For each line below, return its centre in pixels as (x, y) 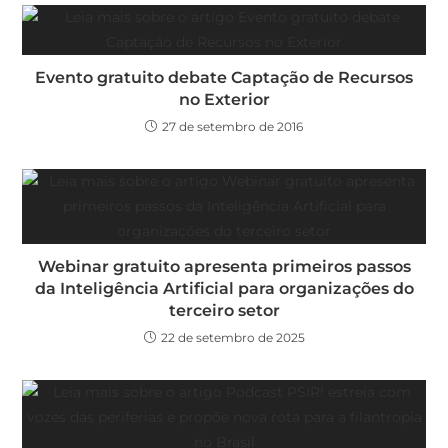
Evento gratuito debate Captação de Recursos (224, 77)
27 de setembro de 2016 (232, 126)
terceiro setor (224, 310)
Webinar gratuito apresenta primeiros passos (224, 266)
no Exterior (224, 99)
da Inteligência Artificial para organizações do (224, 288)
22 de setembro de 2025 (232, 337)
